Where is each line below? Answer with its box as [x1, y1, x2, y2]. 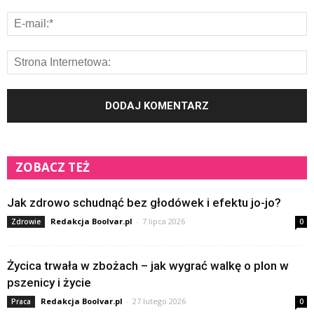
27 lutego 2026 [132, 295, 186, 306]
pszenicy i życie [7, 275, 91, 289]
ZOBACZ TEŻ [15, 158, 90, 175]
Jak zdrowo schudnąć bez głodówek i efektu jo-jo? [7, 195, 281, 210]
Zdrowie [11, 216, 41, 226]
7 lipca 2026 [142, 215, 185, 226]
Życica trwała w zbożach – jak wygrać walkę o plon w [7, 258, 289, 273]
